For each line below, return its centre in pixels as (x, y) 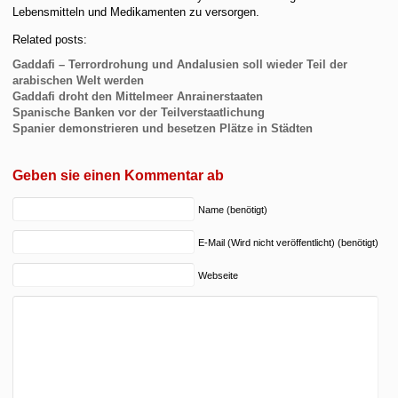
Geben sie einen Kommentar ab (119, 175)
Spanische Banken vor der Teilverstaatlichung (139, 112)
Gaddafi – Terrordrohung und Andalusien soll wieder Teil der (180, 64)
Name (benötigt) (233, 209)
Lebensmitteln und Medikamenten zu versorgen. (136, 12)
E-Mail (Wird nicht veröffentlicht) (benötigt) (289, 242)
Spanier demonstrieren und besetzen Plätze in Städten (163, 128)
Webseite (219, 275)
